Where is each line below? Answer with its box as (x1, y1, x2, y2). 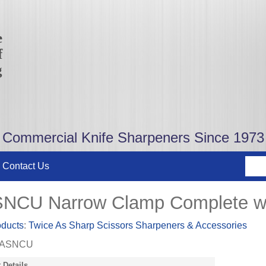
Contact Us (2, 161, 49, 171)
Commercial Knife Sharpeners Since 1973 (2, 129, 264, 145)
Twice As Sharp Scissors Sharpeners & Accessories (28, 220, 247, 230)
